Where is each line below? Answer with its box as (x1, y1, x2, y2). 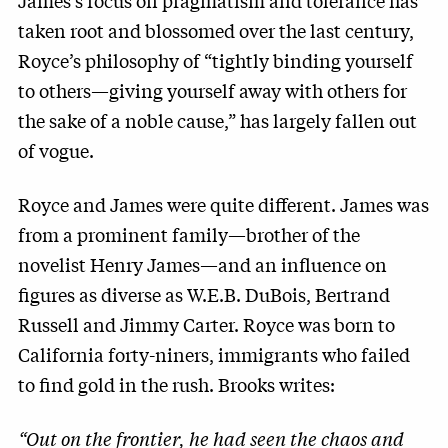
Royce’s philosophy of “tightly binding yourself (18, 47, 413, 73)
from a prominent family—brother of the (18, 221, 360, 247)
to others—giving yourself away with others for (18, 77, 407, 103)
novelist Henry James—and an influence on (18, 251, 387, 277)
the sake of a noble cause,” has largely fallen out (18, 107, 417, 133)
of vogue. (18, 137, 94, 163)
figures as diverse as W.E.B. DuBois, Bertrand (18, 281, 390, 307)
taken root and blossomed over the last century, (18, 17, 414, 43)
